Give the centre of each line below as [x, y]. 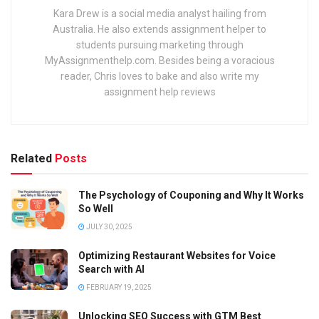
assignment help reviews [159, 91]
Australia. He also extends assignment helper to [159, 29]
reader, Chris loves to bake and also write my [159, 76]
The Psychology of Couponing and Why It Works [191, 195]
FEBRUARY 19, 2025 [118, 287]
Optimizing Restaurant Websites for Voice [177, 255]
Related [31, 158]
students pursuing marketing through [159, 45]
